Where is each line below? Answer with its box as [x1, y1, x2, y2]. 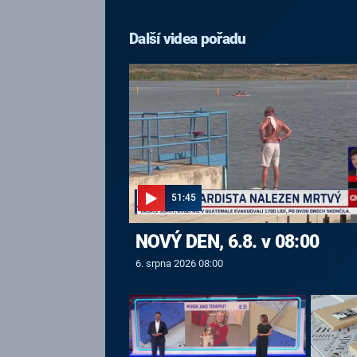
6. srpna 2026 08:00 [135, 257, 223, 269]
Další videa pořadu [129, 29, 246, 48]
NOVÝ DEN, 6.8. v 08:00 [135, 230, 320, 252]
